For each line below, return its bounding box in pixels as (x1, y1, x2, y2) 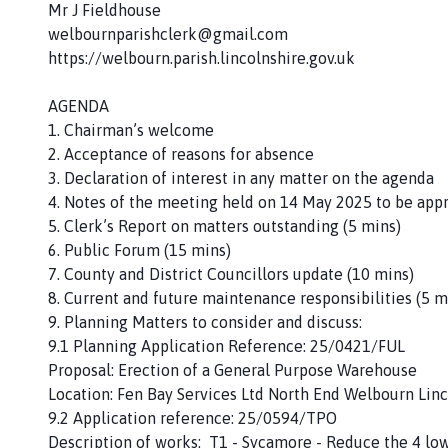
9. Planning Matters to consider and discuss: (48, 312, 362, 331)
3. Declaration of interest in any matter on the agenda (48, 168, 434, 187)
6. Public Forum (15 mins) (48, 240, 231, 259)
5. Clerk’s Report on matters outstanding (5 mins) (48, 216, 401, 235)
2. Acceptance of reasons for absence (48, 144, 318, 163)
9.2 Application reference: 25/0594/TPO (48, 408, 337, 427)
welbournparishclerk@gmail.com (48, 24, 288, 43)
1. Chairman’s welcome (48, 120, 214, 139)
